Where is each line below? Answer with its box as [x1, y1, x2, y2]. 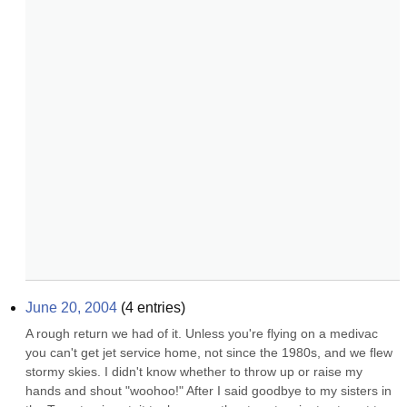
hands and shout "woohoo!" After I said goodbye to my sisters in [25, 383, 392, 398]
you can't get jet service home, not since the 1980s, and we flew [25, 345, 392, 360]
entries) [134, 300, 185, 315]
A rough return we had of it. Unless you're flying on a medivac [25, 326, 378, 341]
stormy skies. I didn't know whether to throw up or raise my [25, 364, 362, 379]
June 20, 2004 [25, 300, 117, 315]
